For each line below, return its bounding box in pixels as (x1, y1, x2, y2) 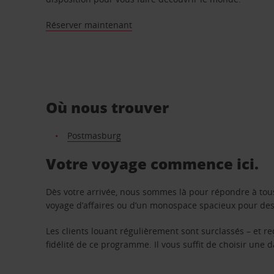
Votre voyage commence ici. (46, 153, 259, 174)
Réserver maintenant (46, 19, 133, 31)
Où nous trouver (46, 97, 169, 117)
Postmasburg (67, 129, 121, 141)
